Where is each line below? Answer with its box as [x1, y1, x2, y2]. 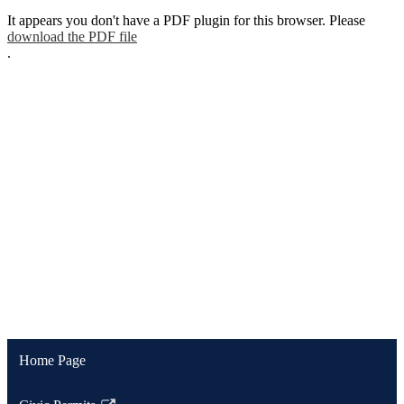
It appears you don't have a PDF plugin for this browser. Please [7, 12, 365, 28]
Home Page [18, 353, 86, 369]
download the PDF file [7, 28, 137, 44]
